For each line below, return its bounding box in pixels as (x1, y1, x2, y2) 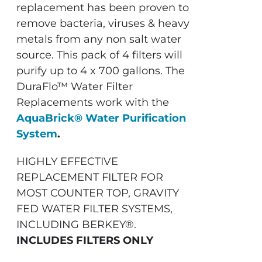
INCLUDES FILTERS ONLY (16, 234, 154, 247)
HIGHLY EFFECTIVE (16, 155, 119, 168)
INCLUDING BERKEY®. (16, 218, 140, 231)
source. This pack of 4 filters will (16, 49, 183, 61)
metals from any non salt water (16, 33, 182, 46)
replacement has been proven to (16, 1, 189, 14)
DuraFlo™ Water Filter (16, 80, 133, 93)
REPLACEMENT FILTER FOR (16, 171, 164, 184)
